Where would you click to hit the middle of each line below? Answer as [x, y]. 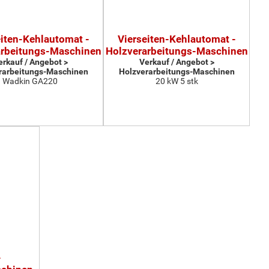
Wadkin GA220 [30, 81]
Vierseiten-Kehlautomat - [177, 39]
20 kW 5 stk [177, 81]
